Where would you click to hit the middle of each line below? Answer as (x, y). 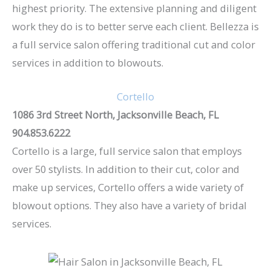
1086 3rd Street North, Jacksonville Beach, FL (116, 115)
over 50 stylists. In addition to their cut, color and (126, 169)
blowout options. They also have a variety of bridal (129, 206)
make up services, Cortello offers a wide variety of (128, 188)
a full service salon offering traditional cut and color (134, 45)
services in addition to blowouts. (88, 63)
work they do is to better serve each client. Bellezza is (135, 27)
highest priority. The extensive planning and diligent (134, 8)
